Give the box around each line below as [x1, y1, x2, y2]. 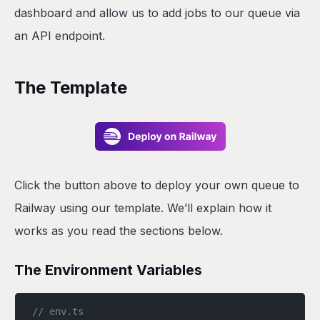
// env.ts [32, 306, 84, 317]
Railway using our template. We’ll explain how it [14, 201, 271, 215]
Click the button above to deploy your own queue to [14, 178, 299, 192]
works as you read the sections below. [14, 224, 223, 238]
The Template [14, 77, 127, 98]
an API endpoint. [14, 29, 105, 43]
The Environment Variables [14, 261, 202, 279]
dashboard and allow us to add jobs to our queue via [14, 6, 300, 20]
